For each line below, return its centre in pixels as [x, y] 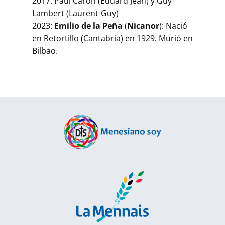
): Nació [173, 25]
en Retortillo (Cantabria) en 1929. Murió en [113, 38]
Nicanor [143, 25]
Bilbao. [45, 50]
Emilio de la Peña [89, 25]
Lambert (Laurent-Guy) [75, 13]
